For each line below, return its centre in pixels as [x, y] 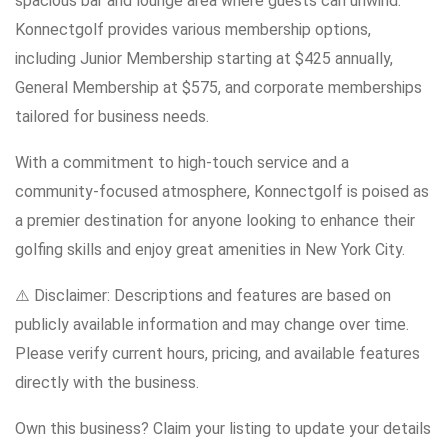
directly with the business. [107, 383]
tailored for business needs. [112, 117]
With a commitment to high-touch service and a [182, 163]
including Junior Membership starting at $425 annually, [204, 59]
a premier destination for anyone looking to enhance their [215, 221]
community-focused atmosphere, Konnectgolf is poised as [222, 192]
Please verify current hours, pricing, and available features [217, 354]
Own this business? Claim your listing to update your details [223, 429]
